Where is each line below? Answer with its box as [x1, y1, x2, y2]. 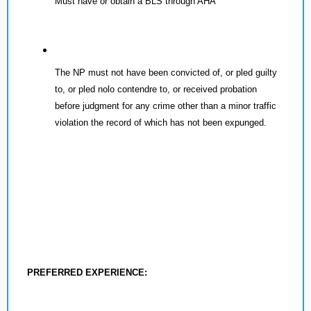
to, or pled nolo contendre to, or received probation [55, 84, 257, 94]
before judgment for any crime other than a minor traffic [55, 101, 276, 111]
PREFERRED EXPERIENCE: [27, 267, 147, 278]
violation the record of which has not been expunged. [55, 117, 267, 128]
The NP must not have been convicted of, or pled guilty [55, 67, 277, 78]
